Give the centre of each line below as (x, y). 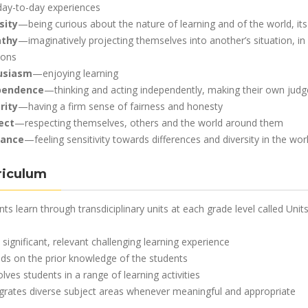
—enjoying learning (75, 73)
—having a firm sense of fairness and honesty (120, 106)
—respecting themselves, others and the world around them (148, 123)
